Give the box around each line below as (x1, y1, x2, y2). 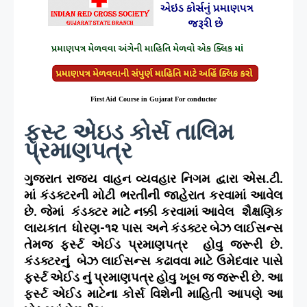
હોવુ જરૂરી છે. (203, 236, 283, 251)
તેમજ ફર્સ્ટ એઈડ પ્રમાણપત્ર (24, 236, 195, 251)
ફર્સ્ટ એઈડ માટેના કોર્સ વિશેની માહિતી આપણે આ (24, 286, 283, 301)
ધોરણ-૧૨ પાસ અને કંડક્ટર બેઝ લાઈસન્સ (72, 220, 284, 235)
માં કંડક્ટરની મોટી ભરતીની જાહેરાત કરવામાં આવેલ (24, 187, 283, 202)
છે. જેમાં (24, 204, 68, 219)
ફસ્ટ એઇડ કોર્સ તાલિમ (24, 116, 234, 148)
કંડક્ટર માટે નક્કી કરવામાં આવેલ (71, 204, 238, 219)
